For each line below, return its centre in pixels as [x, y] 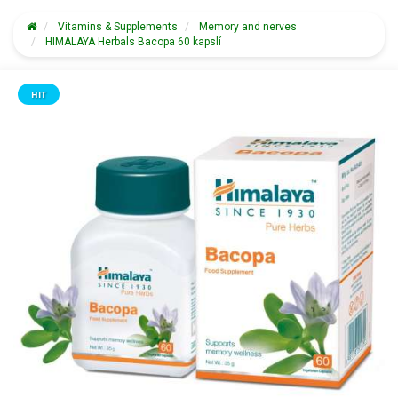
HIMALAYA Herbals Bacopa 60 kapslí [133, 42]
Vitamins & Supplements [118, 27]
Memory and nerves [248, 27]
